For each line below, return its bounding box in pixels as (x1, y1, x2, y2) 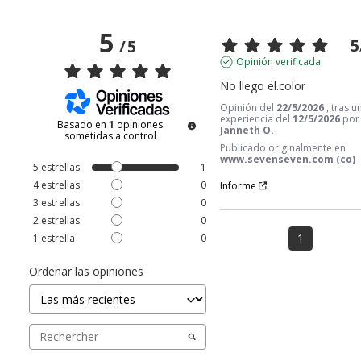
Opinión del (220, 100, 277, 114)
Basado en (57, 117, 110, 131)
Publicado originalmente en (220, 140, 346, 155)
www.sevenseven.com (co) (220, 151, 356, 166)
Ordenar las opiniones (28, 263, 143, 279)
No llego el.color (220, 77, 306, 93)
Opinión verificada (236, 54, 322, 68)
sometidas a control (64, 128, 156, 143)
